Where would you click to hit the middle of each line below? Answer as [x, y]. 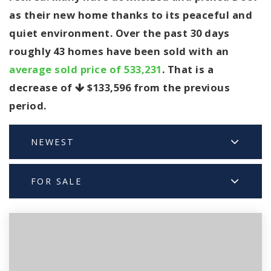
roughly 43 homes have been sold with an [119, 51]
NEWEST [53, 142]
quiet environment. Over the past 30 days [119, 33]
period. [28, 106]
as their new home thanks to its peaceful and [131, 15]
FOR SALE [57, 181]
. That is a [188, 69]
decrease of [42, 87]
